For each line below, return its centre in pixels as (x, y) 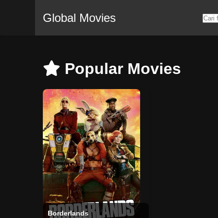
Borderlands (68, 213)
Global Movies (79, 18)
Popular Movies (121, 69)
